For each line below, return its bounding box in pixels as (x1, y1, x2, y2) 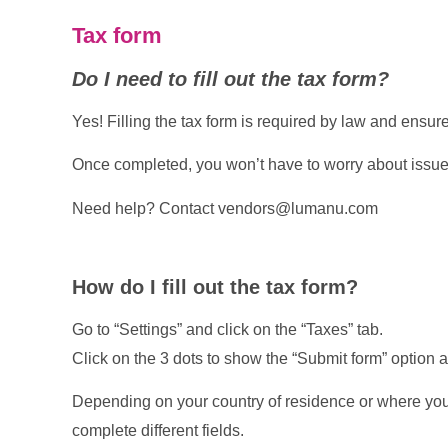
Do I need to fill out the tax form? (72, 67, 389, 90)
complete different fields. (72, 422, 244, 440)
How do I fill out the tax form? (72, 276, 358, 299)
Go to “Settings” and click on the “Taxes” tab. (72, 321, 383, 339)
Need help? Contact (72, 199, 218, 217)
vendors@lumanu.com (218, 199, 378, 217)
